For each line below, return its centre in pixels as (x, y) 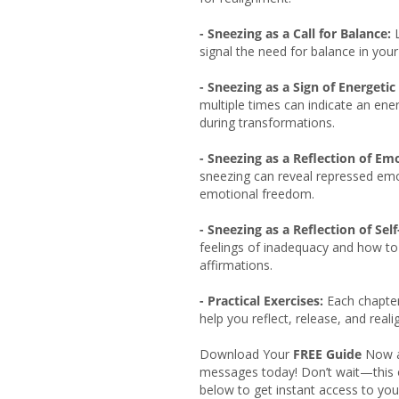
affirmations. (236, 265)
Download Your (246, 354)
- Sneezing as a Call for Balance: (295, 33)
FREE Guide (327, 354)
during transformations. (267, 122)
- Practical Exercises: (261, 300)
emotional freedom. (257, 193)
